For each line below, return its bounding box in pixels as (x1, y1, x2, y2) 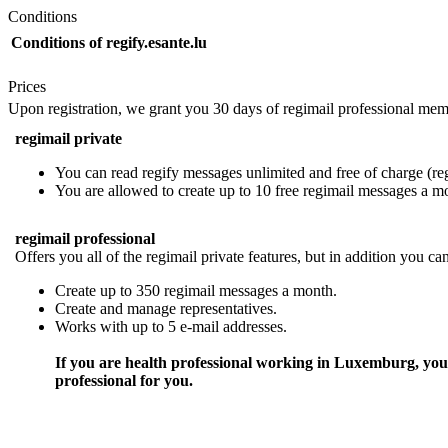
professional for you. (55, 372, 193, 390)
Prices (8, 77, 46, 95)
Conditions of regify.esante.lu (11, 33, 207, 51)
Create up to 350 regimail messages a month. (55, 282, 337, 300)
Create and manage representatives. (55, 300, 277, 318)
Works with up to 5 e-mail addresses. (55, 318, 287, 336)
